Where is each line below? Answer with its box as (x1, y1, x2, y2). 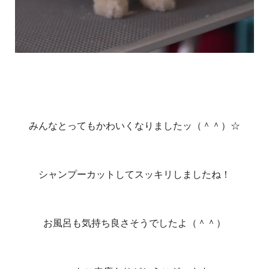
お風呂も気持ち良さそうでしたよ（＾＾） (43, 217, 226, 228)
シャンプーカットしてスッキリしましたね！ (38, 169, 231, 180)
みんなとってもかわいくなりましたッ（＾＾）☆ (29, 120, 240, 131)
